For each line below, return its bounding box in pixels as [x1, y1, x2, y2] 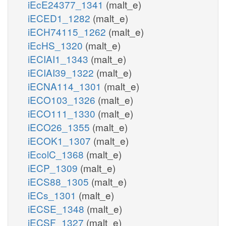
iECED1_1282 [28, 11, 93, 25]
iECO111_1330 [28, 106, 98, 120]
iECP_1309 [28, 160, 80, 175]
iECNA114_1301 [28, 79, 104, 93]
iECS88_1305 [28, 174, 91, 188]
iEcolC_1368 [28, 147, 86, 161]
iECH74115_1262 [28, 24, 108, 38]
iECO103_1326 [28, 92, 98, 106]
